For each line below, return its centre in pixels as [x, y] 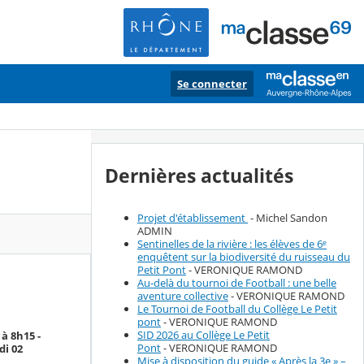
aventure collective [183, 296]
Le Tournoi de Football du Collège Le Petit [237, 309]
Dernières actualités [199, 176]
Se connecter [212, 84]
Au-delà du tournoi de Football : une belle [237, 283]
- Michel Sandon [288, 218]
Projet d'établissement [193, 218]
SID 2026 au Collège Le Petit [204, 335]
